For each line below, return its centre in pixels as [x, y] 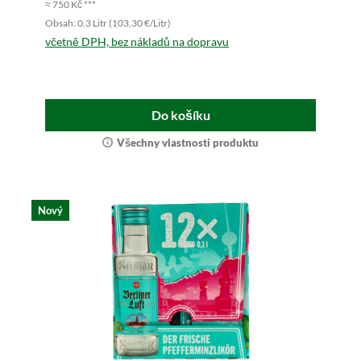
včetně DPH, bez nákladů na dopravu [137, 42]
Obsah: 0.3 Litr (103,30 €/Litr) [108, 23]
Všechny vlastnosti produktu [188, 143]
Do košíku [180, 115]
